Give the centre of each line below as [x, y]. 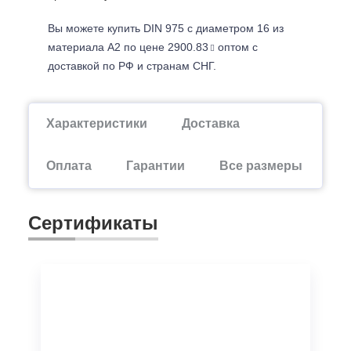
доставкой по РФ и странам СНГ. [132, 66]
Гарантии [156, 166]
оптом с [236, 47]
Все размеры [261, 166]
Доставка [211, 123]
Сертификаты [93, 223]
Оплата [69, 166]
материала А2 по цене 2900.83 [128, 47]
